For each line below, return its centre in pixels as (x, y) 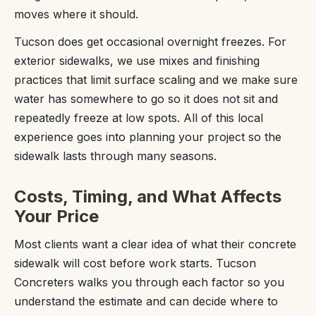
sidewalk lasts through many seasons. (115, 156)
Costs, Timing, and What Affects (148, 196)
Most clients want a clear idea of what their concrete (155, 244)
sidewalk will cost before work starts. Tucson (135, 263)
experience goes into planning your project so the (148, 137)
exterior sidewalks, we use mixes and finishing (137, 61)
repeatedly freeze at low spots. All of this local (139, 118)
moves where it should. (76, 14)
